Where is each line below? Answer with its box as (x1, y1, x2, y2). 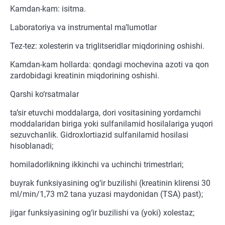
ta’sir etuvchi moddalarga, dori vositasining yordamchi (10, 108, 201, 118)
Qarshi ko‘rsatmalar (10, 89, 79, 99)
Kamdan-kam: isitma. (10, 4, 86, 14)
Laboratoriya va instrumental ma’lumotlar (10, 23, 157, 33)
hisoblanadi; (10, 141, 53, 151)
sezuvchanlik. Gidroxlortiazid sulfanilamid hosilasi (10, 130, 188, 140)
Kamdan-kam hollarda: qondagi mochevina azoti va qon (10, 60, 209, 70)
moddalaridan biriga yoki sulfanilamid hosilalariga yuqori (10, 119, 213, 129)
